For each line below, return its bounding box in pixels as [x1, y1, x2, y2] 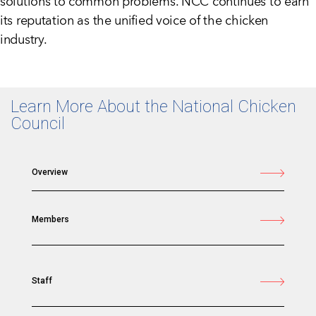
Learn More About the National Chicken [11, 97, 296, 117]
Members [32, 214, 69, 224]
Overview [32, 166, 68, 177]
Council [11, 114, 65, 134]
